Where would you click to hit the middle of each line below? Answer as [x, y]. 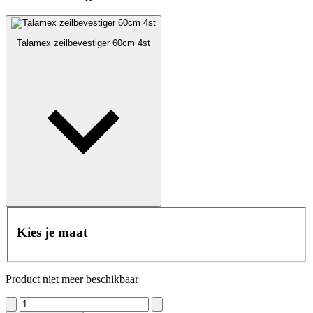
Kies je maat [52, 232]
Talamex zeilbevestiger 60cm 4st [83, 43]
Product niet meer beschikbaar [72, 279]
